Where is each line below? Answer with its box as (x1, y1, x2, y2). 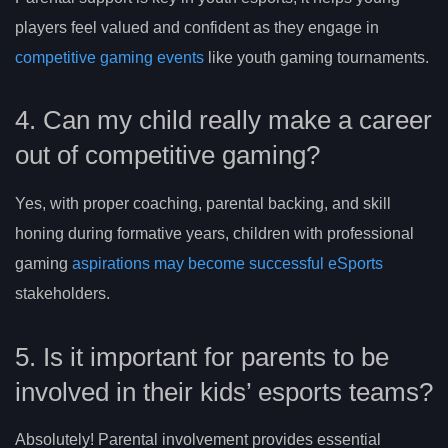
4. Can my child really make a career (15, 106, 432, 135)
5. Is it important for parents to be (15, 343, 389, 372)
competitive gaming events (15, 48, 204, 66)
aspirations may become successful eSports (72, 255, 383, 273)
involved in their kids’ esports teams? (15, 378, 433, 407)
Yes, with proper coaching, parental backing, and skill (15, 195, 391, 213)
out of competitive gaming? (15, 141, 320, 170)
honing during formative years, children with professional (15, 225, 414, 243)
